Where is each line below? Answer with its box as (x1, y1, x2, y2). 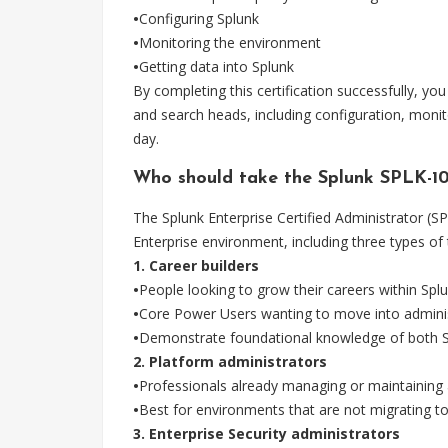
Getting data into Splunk (139, 57, 294, 76)
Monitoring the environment (139, 33, 321, 52)
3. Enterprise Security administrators (133, 424, 400, 443)
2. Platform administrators (133, 352, 327, 371)
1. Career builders (133, 256, 259, 275)
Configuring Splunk (139, 9, 259, 28)
